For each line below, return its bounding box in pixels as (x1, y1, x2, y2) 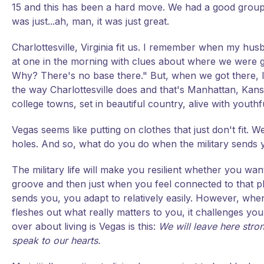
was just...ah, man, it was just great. (12, 15, 169, 27)
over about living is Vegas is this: (12, 220, 159, 232)
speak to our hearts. (12, 235, 101, 246)
